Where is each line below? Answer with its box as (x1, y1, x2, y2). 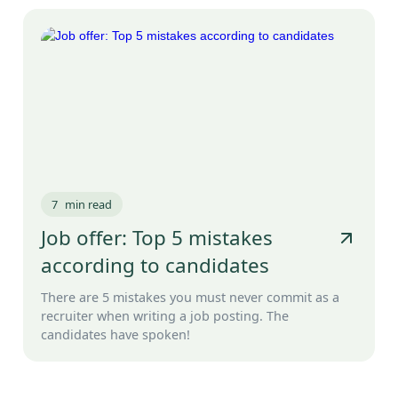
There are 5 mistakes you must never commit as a (41, 289, 339, 306)
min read (65, 196, 112, 213)
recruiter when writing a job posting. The (41, 307, 289, 325)
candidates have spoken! (41, 326, 190, 344)
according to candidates (41, 251, 269, 280)
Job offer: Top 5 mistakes (41, 224, 273, 252)
